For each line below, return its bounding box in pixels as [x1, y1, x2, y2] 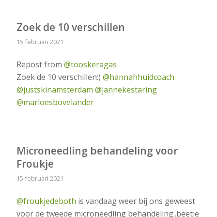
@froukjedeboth [16, 196, 76, 207]
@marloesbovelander [16, 97, 94, 108]
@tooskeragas [63, 59, 117, 70]
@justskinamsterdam [16, 84, 93, 95]
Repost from [16, 59, 64, 70]
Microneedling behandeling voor [16, 143, 178, 157]
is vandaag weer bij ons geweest [76, 196, 195, 207]
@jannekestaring [94, 84, 157, 95]
